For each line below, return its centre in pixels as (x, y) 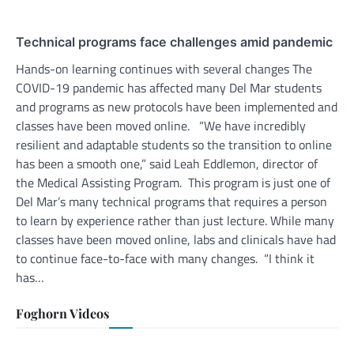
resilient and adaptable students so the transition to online (174, 144)
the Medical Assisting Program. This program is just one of (173, 182)
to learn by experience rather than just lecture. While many (175, 220)
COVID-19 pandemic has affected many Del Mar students (169, 87)
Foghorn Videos (62, 313)
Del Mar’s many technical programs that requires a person (171, 201)
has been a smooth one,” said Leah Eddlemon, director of (167, 163)
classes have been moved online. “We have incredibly (161, 125)
